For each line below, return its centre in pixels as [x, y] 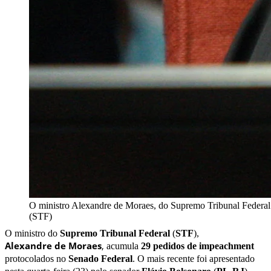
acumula [124, 246]
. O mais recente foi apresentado [194, 258]
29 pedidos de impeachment [198, 246]
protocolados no [37, 258]
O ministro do [31, 233]
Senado [85, 258]
